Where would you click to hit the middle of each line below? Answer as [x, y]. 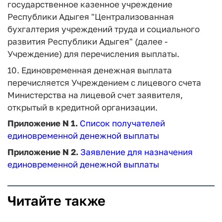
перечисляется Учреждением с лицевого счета [104, 82]
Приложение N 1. [43, 123]
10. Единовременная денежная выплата [90, 70]
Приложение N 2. [43, 152]
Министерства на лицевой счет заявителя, [95, 95]
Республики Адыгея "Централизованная [91, 17]
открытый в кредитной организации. [83, 107]
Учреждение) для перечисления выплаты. [93, 54]
